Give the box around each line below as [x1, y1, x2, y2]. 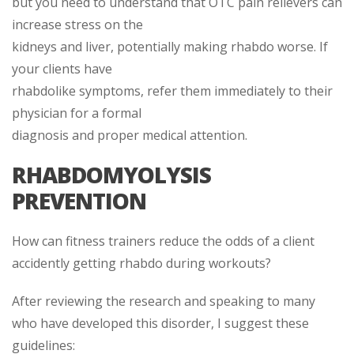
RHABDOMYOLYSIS [12, 159, 211, 190]
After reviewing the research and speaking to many [12, 292, 315, 310]
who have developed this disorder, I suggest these [12, 314, 309, 332]
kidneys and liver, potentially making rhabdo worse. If [12, 37, 328, 55]
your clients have [12, 59, 112, 77]
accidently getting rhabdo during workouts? [12, 254, 271, 272]
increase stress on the [12, 15, 143, 33]
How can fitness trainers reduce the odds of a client [12, 232, 314, 250]
